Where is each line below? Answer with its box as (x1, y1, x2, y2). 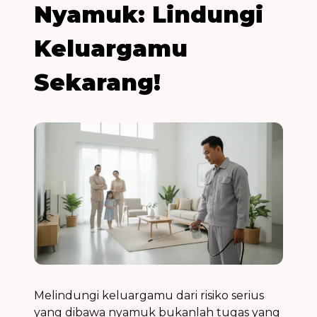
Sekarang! (34, 69, 161, 96)
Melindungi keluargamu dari (34, 288, 200, 302)
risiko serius (200, 288, 264, 302)
